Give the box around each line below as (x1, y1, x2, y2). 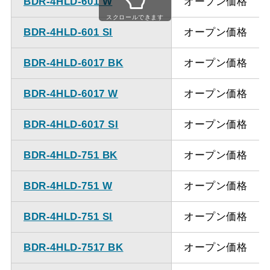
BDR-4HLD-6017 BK (23, 57, 124, 69)
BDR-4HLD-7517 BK (23, 241, 124, 253)
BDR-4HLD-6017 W (23, 87, 118, 99)
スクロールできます (106, 13, 164, 20)
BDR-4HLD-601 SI (23, 26, 113, 38)
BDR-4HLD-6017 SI (23, 118, 119, 130)
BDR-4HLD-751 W (23, 180, 113, 192)
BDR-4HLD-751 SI (23, 210, 113, 222)
